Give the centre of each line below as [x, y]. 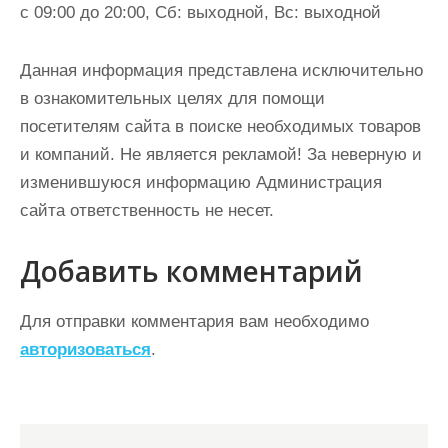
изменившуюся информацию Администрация [201, 182]
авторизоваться [85, 349]
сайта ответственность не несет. [147, 210]
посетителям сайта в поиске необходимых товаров [220, 126]
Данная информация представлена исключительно [221, 70]
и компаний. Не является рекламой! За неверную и [221, 154]
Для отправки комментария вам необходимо [194, 321]
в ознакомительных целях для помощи [172, 98]
